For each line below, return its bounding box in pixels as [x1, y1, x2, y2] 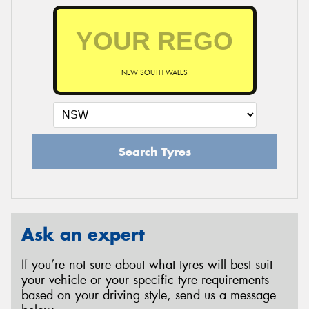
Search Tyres [118, 143, 191, 159]
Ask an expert [21, 223, 145, 246]
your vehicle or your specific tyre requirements [21, 272, 269, 289]
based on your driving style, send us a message [21, 287, 276, 304]
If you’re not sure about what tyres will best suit [21, 257, 272, 274]
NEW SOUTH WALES [121, 68, 188, 77]
